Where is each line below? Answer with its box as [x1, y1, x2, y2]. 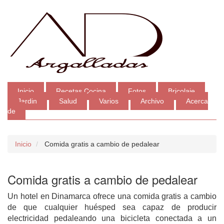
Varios [99, 97, 118, 105]
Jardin [17, 97, 37, 105]
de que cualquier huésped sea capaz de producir [7, 203, 216, 211]
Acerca [186, 97, 208, 105]
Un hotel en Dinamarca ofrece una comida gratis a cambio [7, 192, 216, 200]
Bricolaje [168, 87, 195, 95]
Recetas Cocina [56, 87, 106, 95]
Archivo [140, 97, 164, 105]
